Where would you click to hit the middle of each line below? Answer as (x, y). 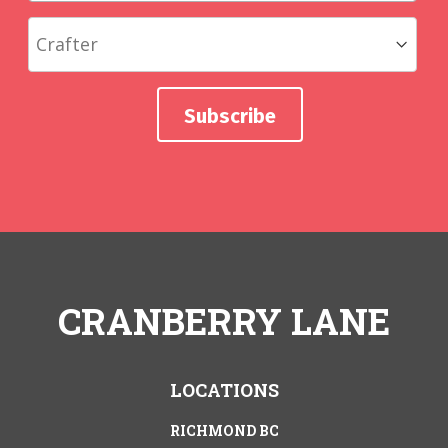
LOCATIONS (224, 389)
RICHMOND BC (224, 430)
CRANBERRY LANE (224, 320)
